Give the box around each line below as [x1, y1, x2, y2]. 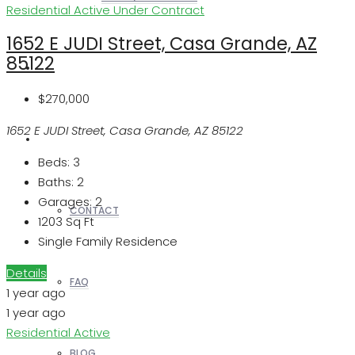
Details [6, 265, 47, 282]
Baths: [38, 174, 74, 191]
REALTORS [38, 61, 84, 74]
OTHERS [38, 132, 74, 146]
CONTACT [70, 204, 119, 217]
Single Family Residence [38, 233, 177, 250]
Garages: [38, 193, 92, 211]
